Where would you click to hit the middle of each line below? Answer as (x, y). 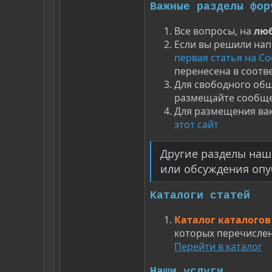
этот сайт (196, 124)
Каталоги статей (200, 195)
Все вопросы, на (214, 31)
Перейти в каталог (218, 246)
